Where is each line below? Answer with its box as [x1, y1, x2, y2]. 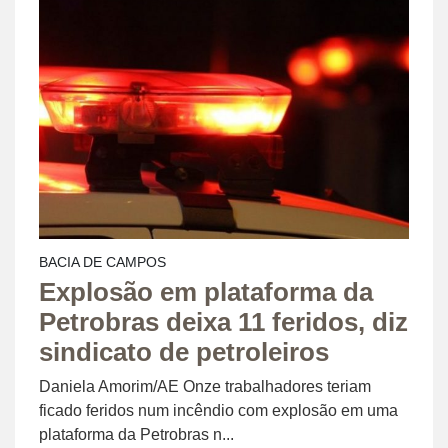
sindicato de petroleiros [39, 338, 329, 367]
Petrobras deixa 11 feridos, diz [39, 308, 408, 337]
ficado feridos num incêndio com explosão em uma [39, 402, 398, 420]
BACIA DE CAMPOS [39, 254, 166, 271]
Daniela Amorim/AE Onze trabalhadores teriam [39, 378, 371, 396]
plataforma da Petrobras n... [39, 426, 234, 444]
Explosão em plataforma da [39, 278, 373, 307]
